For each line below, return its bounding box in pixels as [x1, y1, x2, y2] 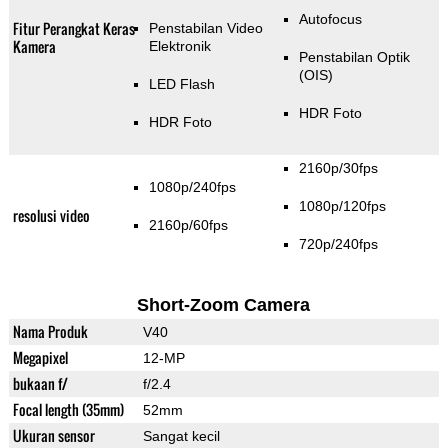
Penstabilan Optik [298, 49, 410, 66]
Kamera [12, 36, 56, 58]
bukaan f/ [12, 373, 68, 395]
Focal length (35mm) [12, 399, 124, 421]
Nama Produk [12, 321, 88, 343]
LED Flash [148, 76, 215, 93]
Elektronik [148, 38, 211, 55]
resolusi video [12, 205, 90, 227]
